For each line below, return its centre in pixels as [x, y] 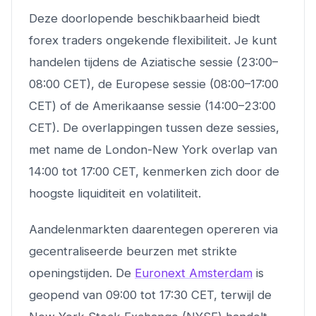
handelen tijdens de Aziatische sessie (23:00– [153, 62]
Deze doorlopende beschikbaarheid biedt [145, 18]
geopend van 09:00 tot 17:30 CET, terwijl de [150, 294]
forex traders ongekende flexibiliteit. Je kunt [153, 40]
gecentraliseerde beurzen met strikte [133, 251]
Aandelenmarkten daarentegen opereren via [153, 229]
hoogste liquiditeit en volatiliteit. [115, 193]
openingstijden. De [82, 273]
